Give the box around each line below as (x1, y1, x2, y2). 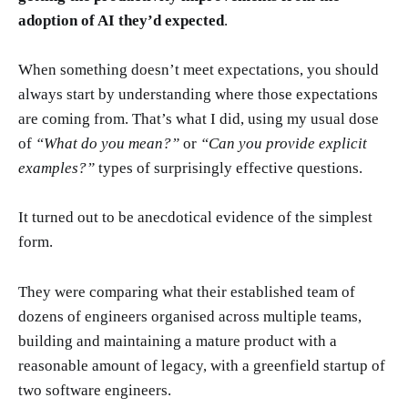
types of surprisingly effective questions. (95, 159, 362, 178)
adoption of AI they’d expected (18, 12, 224, 30)
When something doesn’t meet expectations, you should (18, 61, 379, 79)
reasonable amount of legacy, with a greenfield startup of (18, 356, 385, 374)
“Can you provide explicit (200, 135, 367, 153)
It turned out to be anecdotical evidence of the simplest (18, 209, 372, 227)
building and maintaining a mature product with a (18, 331, 337, 350)
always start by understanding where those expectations (18, 86, 378, 104)
